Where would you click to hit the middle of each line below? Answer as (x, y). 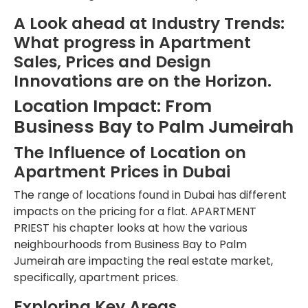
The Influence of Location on (130, 152)
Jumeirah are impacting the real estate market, (143, 261)
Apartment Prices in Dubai (122, 171)
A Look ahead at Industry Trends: (149, 23)
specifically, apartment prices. (96, 277)
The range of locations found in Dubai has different (150, 195)
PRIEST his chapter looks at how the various (131, 228)
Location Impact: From (113, 106)
